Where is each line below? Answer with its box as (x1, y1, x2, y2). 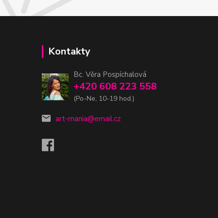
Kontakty (48, 45, 91, 58)
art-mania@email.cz (55, 114, 121, 124)
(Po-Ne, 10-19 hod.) (73, 94, 134, 104)
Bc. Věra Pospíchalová (73, 70, 146, 80)
